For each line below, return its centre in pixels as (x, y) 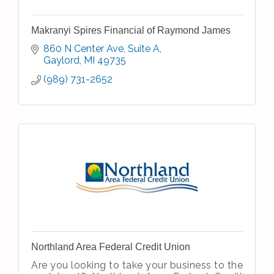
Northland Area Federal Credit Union (111, 247)
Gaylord (61, 60)
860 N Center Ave (83, 49)
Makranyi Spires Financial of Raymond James (131, 30)
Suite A (144, 49)
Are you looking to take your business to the (137, 265)
